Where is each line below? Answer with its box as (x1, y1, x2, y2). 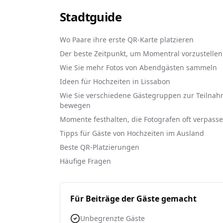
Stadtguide (60, 8, 121, 25)
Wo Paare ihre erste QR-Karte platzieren (60, 35, 194, 44)
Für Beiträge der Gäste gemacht (70, 193, 197, 204)
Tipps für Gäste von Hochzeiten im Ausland (60, 128, 204, 138)
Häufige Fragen (60, 156, 111, 166)
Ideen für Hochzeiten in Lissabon (60, 77, 170, 86)
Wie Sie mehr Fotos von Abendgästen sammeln (60, 63, 217, 72)
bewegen (60, 101, 91, 110)
